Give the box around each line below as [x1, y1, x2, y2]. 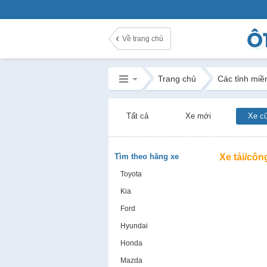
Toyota [120, 170, 142, 178]
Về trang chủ [122, 35, 163, 43]
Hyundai [120, 222, 148, 230]
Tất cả [126, 111, 148, 120]
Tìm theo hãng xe [114, 152, 179, 161]
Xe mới [185, 111, 211, 120]
